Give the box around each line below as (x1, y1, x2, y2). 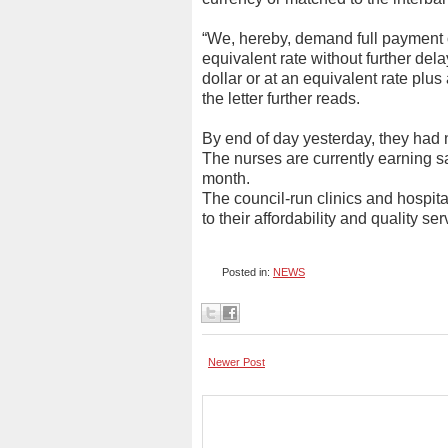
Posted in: (222, 266, 273, 278)
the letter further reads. (202, 90, 360, 107)
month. (202, 170, 250, 187)
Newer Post (208, 356, 265, 368)
